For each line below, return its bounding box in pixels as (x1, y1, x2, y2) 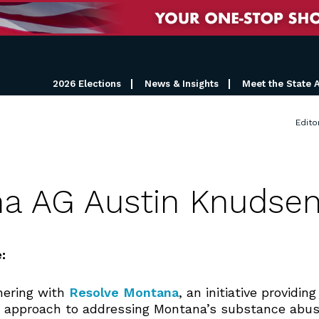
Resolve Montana (69, 285, 179, 300)
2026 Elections (53, 78, 121, 89)
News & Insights (145, 78, 219, 89)
